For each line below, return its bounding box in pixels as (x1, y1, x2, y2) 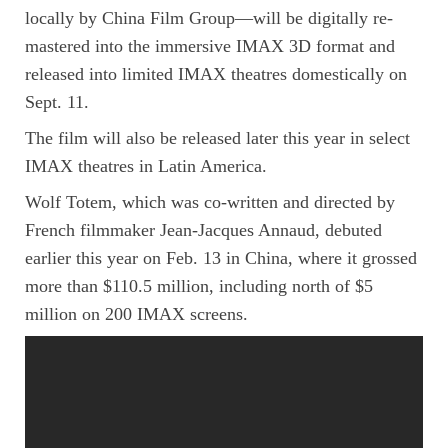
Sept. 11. (25, 91, 89, 112)
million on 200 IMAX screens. (25, 303, 248, 324)
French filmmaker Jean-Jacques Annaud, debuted (25, 219, 382, 240)
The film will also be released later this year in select (25, 127, 410, 148)
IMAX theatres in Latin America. (25, 155, 267, 176)
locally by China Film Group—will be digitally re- (25, 7, 393, 28)
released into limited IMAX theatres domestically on (25, 63, 407, 84)
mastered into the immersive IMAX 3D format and (25, 35, 395, 56)
